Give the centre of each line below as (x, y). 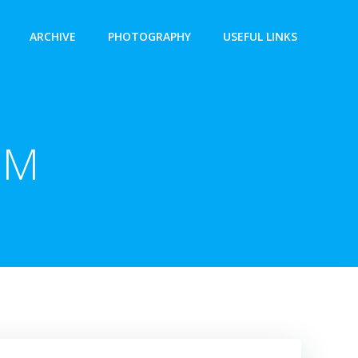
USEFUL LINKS (260, 36)
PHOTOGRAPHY (149, 36)
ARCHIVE (53, 36)
